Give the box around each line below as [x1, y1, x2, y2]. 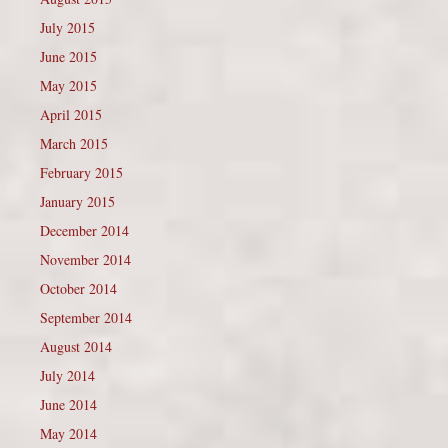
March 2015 [40, 134, 108, 154]
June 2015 [40, 47, 97, 67]
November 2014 [40, 250, 131, 270]
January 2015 [40, 192, 115, 212]
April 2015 [40, 105, 102, 125]
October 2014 [40, 279, 117, 299]
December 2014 [40, 221, 129, 241]
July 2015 [40, 18, 95, 38]
